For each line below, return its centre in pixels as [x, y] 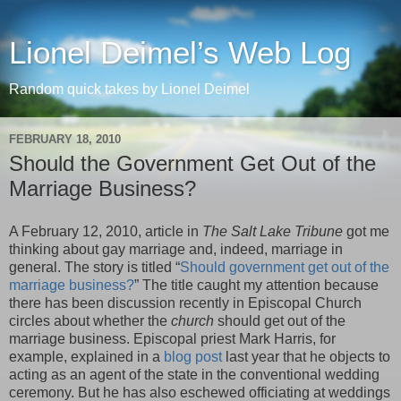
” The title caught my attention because [256, 285]
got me [366, 231]
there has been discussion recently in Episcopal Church [185, 303]
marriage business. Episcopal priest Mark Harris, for [172, 338]
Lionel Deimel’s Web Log [180, 53]
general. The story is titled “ [94, 267]
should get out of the [280, 320]
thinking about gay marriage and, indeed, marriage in [176, 249]
